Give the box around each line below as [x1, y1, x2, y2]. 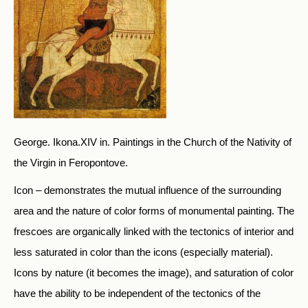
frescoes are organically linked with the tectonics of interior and [14, 225, 294, 237]
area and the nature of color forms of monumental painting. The [14, 205, 294, 217]
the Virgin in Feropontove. [14, 157, 128, 168]
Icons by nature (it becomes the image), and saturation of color [14, 267, 294, 278]
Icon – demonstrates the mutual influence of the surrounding [14, 184, 281, 196]
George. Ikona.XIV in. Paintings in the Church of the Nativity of [14, 136, 291, 148]
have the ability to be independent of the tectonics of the [14, 287, 261, 299]
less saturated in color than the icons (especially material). [14, 246, 273, 258]
